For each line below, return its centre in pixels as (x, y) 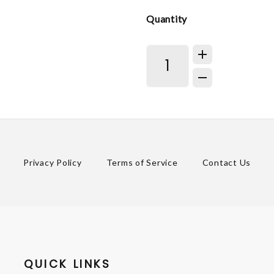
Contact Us (226, 163)
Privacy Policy (53, 163)
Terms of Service (142, 163)
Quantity (167, 18)
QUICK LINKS (67, 264)
